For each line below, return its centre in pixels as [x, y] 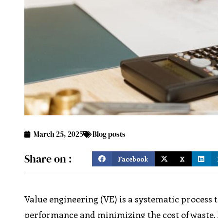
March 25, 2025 [59, 134]
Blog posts [109, 134]
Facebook [133, 159]
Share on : [48, 158]
